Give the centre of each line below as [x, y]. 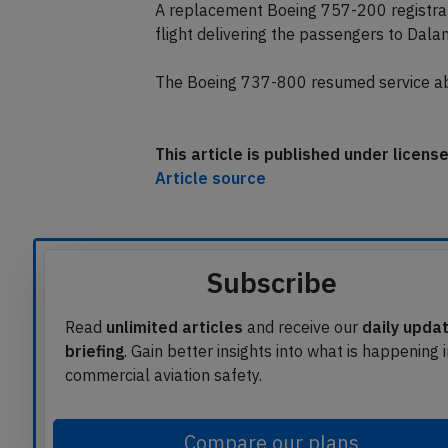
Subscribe [272, 321]
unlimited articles [174, 365]
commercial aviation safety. [163, 413]
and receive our [302, 365]
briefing [94, 389]
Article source [210, 216]
